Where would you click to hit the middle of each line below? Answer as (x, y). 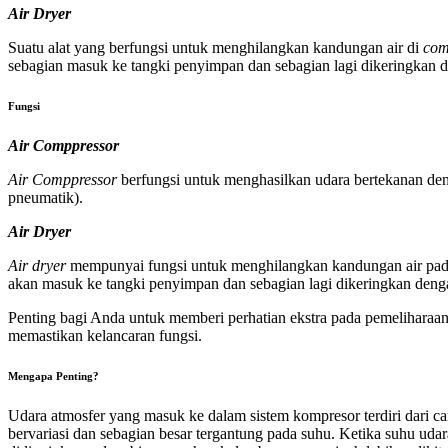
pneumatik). (45, 197)
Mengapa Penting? (53, 375)
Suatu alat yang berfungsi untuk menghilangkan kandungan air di (215, 47)
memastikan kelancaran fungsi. (105, 335)
